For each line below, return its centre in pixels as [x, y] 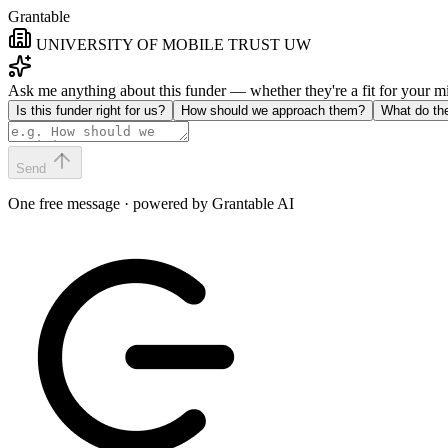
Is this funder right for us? [90, 110]
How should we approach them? [273, 110]
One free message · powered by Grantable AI [151, 203]
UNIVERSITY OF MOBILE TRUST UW [173, 44]
